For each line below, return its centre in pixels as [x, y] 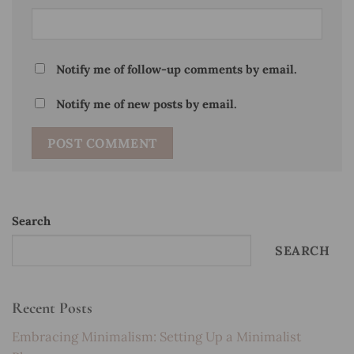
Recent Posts [52, 308]
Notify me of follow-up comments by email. [176, 70]
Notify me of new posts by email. [146, 104]
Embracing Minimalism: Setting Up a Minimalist [156, 336]
